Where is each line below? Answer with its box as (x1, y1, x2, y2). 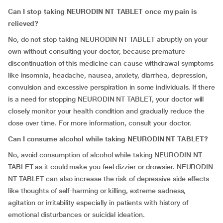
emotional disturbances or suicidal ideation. (8, 211, 151, 219)
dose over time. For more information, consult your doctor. (8, 119, 192, 127)
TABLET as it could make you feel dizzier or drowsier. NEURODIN (8, 163, 214, 171)
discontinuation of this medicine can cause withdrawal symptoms (8, 59, 214, 67)
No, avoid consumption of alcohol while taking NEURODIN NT (8, 151, 202, 159)
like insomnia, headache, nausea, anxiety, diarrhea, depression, (8, 71, 208, 79)
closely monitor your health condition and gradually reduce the (8, 107, 205, 115)
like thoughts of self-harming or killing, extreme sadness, (8, 187, 186, 195)
